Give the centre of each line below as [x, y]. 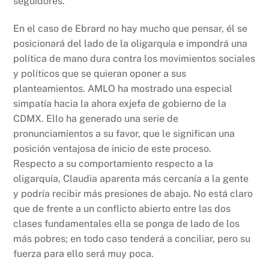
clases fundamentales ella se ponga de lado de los [127, 224]
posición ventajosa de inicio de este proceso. [113, 149]
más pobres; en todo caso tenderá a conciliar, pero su [132, 239]
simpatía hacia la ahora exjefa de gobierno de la [120, 104]
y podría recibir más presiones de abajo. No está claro [133, 194]
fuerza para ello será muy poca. [84, 254]
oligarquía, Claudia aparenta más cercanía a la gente [131, 179]
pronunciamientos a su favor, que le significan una [124, 134]
